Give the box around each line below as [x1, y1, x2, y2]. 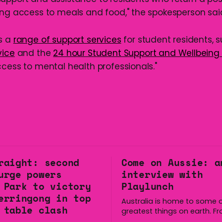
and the [14, 47, 54, 59]
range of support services [13, 34, 121, 46]
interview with [121, 167, 203, 181]
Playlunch [121, 179, 174, 193]
